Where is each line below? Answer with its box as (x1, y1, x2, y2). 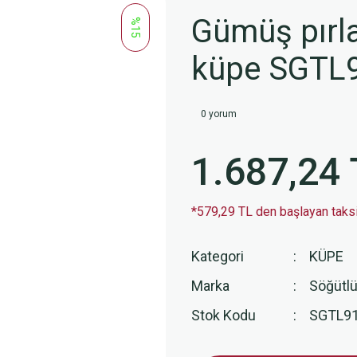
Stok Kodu (191, 307, 256, 324)
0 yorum (201, 108, 237, 120)
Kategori (191, 248, 244, 265)
